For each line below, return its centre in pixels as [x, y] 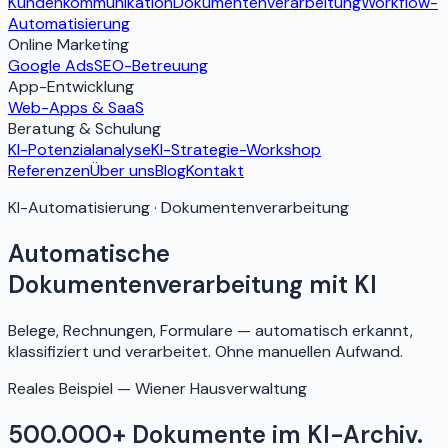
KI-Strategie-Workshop [236, 150]
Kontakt [215, 171]
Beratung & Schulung [84, 129]
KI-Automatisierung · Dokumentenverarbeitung [178, 208]
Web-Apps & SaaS [76, 108]
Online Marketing [68, 45]
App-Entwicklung [71, 87]
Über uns [122, 171]
